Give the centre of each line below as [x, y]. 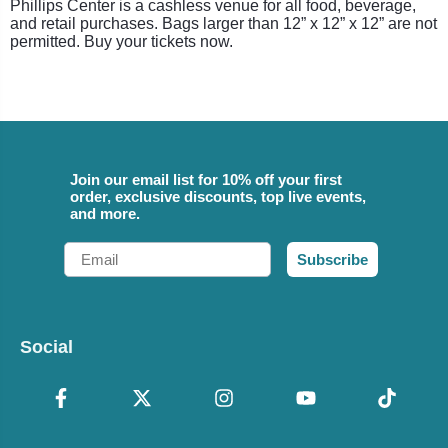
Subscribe [332, 259]
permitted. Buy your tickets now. [121, 41]
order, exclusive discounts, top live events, [218, 196]
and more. [105, 213]
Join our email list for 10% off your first [206, 179]
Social [46, 346]
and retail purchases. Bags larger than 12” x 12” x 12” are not [223, 23]
